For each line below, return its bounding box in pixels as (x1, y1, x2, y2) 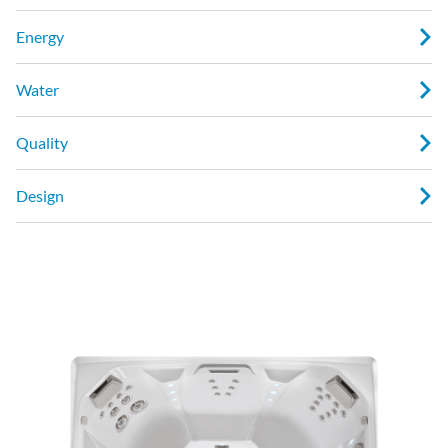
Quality (16, 132, 68, 152)
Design (16, 185, 64, 205)
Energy (16, 26, 64, 46)
